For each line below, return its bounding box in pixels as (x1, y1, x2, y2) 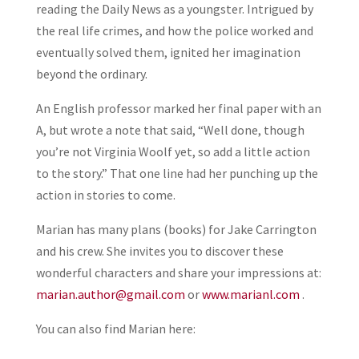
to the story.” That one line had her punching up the (35, 164, 318, 181)
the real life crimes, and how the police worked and (35, 22, 313, 38)
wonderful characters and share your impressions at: (35, 264, 321, 280)
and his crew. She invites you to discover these (35, 242, 284, 259)
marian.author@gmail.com (35, 285, 185, 302)
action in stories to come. (35, 186, 175, 203)
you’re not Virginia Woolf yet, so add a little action (35, 143, 310, 159)
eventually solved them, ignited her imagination (35, 43, 301, 60)
